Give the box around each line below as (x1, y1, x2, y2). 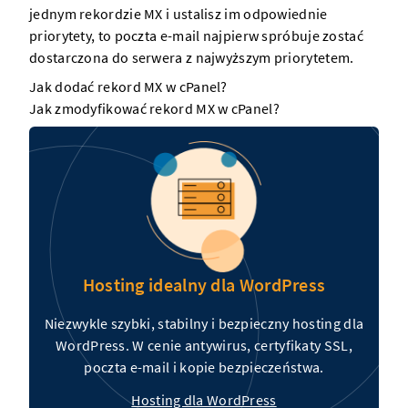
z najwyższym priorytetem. (182, 48, 354, 67)
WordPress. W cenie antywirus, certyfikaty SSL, (56, 336, 352, 355)
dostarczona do (29, 48, 132, 67)
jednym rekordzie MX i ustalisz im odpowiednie (29, 5, 328, 24)
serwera (131, 48, 183, 67)
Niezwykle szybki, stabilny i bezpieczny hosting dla (44, 314, 364, 333)
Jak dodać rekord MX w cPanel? (29, 77, 228, 97)
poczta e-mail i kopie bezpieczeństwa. (84, 358, 324, 377)
